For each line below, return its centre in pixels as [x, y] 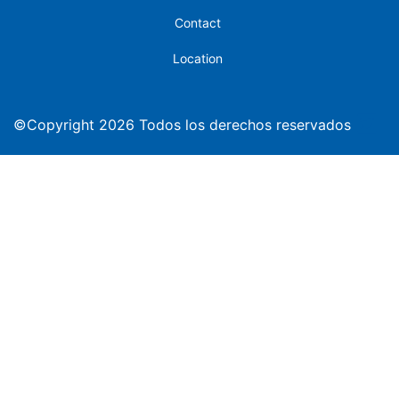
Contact [197, 22]
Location [197, 58]
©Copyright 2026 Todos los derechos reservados [182, 124]
